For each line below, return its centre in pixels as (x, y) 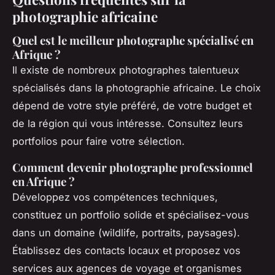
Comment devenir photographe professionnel (133, 167)
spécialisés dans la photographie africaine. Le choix (137, 87)
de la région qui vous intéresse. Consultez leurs (128, 123)
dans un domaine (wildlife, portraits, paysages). (126, 232)
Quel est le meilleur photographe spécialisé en (133, 40)
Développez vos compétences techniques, (115, 197)
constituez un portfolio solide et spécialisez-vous (131, 215)
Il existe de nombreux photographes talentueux (126, 70)
